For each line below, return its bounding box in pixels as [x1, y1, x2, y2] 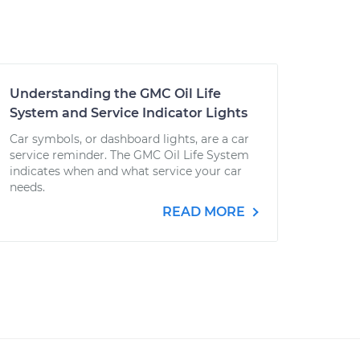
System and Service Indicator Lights [10, 105, 247, 121]
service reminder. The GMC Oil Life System [10, 148, 249, 162]
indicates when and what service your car [10, 164, 242, 178]
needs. [10, 180, 45, 194]
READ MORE [162, 204, 248, 219]
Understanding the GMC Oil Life [10, 86, 221, 101]
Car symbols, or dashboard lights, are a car [10, 132, 249, 146]
